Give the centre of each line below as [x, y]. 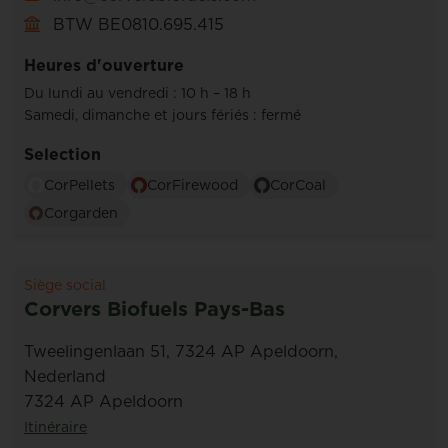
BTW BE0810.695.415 [136, 24]
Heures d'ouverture [104, 65]
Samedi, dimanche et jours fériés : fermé [162, 115]
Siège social [65, 285]
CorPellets [79, 185]
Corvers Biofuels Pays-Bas [154, 309]
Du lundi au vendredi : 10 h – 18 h [137, 93]
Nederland [65, 376]
